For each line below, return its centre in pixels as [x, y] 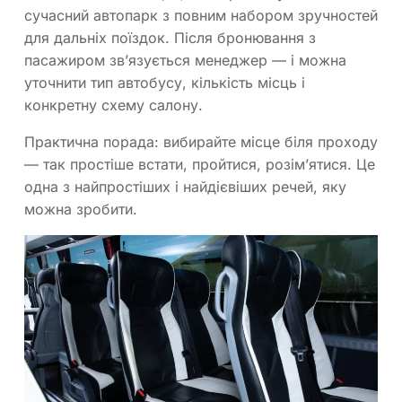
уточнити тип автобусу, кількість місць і [165, 83]
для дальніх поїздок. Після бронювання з [170, 38]
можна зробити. [81, 210]
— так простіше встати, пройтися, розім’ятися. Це [200, 165]
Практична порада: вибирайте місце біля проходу [201, 142]
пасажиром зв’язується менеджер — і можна [185, 61]
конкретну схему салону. [114, 105]
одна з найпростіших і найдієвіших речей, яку [185, 187]
